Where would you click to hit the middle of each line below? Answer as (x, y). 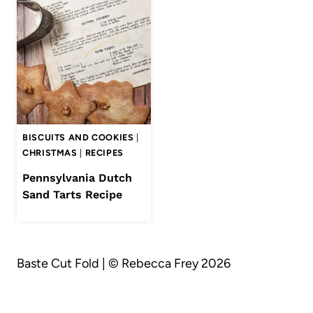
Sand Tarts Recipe (72, 194)
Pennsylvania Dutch (77, 177)
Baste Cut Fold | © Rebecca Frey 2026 (124, 263)
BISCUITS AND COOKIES (78, 137)
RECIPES (104, 152)
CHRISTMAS (50, 152)
